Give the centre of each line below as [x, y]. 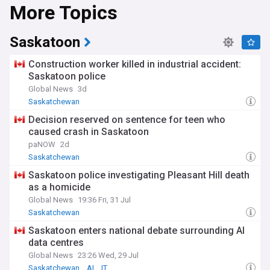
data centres [56, 243]
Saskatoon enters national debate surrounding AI [137, 231]
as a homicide [59, 187]
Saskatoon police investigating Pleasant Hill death [139, 175]
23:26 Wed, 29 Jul [108, 255]
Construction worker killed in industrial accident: [135, 64]
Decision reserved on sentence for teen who [127, 120]
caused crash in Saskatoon [89, 132]
